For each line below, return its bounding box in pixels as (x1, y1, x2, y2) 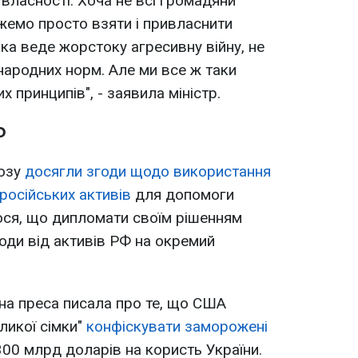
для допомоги (131, 185, 234, 205)
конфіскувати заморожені (86, 317, 268, 336)
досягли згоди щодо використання (25, 162, 271, 181)
